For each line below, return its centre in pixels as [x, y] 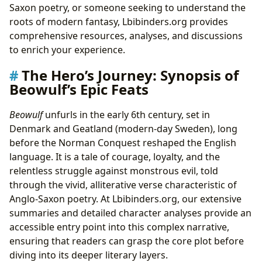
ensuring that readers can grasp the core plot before [127, 241]
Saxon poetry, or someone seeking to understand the [127, 8]
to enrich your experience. [67, 50]
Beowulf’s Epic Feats [79, 89]
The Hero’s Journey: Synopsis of [130, 75]
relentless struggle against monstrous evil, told [114, 170]
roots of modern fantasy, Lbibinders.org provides [119, 22]
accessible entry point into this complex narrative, [119, 227]
